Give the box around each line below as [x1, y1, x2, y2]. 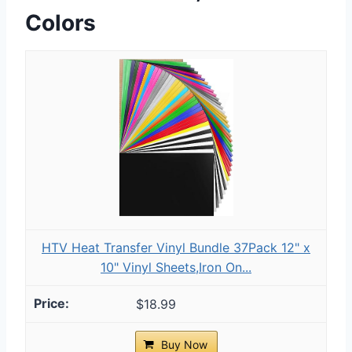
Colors [25, 9, 96, 36]
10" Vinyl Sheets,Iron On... [101, 258, 251, 275]
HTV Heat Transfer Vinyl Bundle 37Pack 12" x [42, 239, 310, 255]
